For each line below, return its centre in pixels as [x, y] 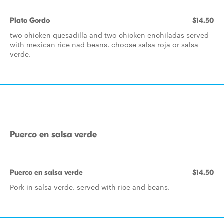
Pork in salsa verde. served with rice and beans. [90, 187]
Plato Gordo [30, 20]
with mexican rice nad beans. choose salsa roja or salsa [104, 44]
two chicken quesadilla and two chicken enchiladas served [109, 35]
